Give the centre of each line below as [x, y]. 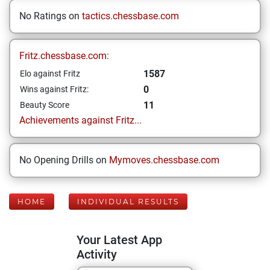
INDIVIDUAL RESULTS [128, 202]
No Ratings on [51, 16]
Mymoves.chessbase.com [164, 160]
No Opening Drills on [64, 160]
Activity [97, 254]
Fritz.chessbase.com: [64, 56]
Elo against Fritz [50, 74]
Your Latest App [119, 240]
